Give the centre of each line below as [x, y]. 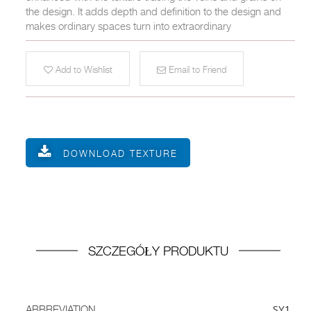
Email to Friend [196, 69]
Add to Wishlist [82, 69]
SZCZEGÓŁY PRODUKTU [158, 251]
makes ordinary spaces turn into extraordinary [128, 26]
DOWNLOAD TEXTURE [120, 153]
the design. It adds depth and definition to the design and [153, 11]
